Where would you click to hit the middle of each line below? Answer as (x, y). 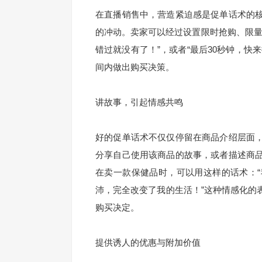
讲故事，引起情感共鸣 (139, 102)
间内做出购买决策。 (135, 67)
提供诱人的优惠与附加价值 (148, 242)
